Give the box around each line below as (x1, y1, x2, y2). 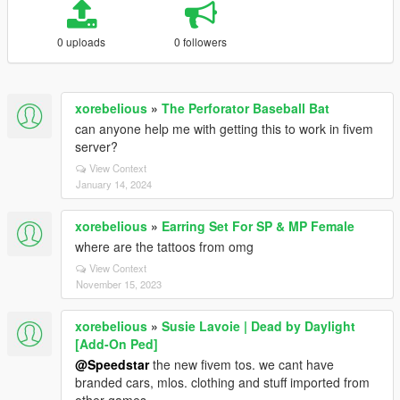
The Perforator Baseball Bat (162, 99, 329, 117)
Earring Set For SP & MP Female (162, 217, 354, 235)
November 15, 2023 (76, 277, 162, 291)
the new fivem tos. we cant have (149, 355, 334, 373)
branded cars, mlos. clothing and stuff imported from (75, 373, 370, 391)
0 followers (174, 34, 228, 49)
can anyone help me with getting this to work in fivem (75, 120, 373, 137)
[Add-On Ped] (75, 335, 158, 353)
